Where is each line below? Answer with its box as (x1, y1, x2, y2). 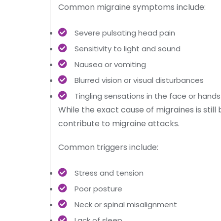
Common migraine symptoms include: (58, 1, 206, 13)
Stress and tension (74, 167, 144, 178)
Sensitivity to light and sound (74, 43, 181, 54)
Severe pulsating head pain (74, 27, 175, 38)
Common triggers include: (58, 141, 158, 153)
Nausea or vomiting (74, 59, 146, 70)
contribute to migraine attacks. (58, 117, 180, 129)
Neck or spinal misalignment (74, 199, 177, 210)
